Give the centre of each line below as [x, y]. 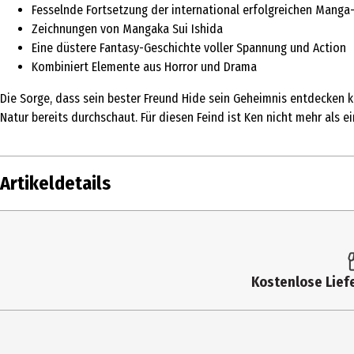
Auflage [28, 294]
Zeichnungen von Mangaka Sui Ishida [127, 28]
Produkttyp [38, 262]
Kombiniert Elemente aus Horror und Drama [144, 66]
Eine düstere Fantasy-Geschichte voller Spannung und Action [189, 47]
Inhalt [23, 229]
